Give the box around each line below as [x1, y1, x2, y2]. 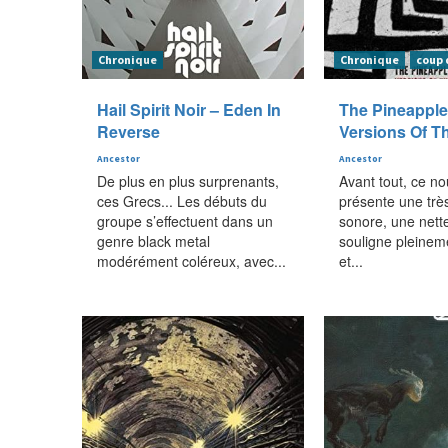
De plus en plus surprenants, [97, 170, 279, 191]
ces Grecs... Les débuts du [97, 190, 267, 211]
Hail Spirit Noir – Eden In [97, 97, 281, 121]
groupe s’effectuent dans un [97, 210, 273, 231]
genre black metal [97, 230, 210, 251]
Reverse [97, 119, 160, 143]
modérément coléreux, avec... [97, 250, 286, 271]
